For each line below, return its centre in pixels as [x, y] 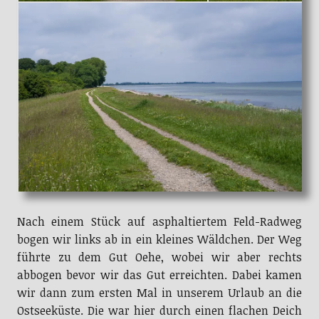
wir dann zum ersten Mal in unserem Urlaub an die [159, 292]
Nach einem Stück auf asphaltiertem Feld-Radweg [159, 221]
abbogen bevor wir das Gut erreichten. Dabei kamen [159, 274]
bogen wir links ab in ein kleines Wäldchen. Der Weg [159, 239]
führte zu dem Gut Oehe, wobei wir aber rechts [159, 257]
